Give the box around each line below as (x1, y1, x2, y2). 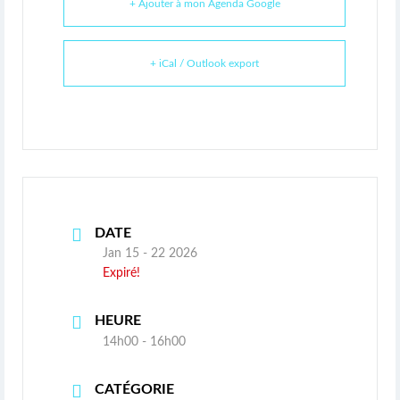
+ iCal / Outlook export (150, 58, 259, 70)
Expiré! (103, 267, 140, 280)
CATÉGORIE (95, 382, 174, 397)
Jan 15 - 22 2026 (103, 247, 197, 261)
